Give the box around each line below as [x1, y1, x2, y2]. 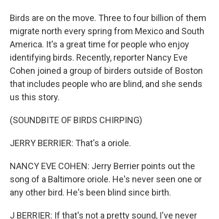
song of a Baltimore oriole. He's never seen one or [10, 174, 202, 184]
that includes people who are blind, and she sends [10, 79, 202, 89]
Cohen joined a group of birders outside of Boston [10, 66, 203, 76]
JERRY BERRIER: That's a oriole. [10, 138, 131, 148]
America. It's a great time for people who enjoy [10, 39, 189, 49]
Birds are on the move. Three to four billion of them [10, 13, 206, 23]
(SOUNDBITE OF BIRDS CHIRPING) [10, 115, 142, 125]
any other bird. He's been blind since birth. [10, 187, 171, 197]
